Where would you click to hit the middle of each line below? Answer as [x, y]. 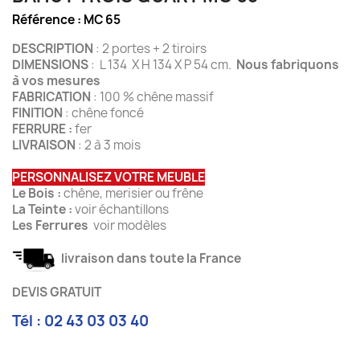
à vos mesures [56, 81]
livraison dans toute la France [149, 258]
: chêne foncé [103, 113]
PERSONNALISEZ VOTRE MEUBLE [108, 177]
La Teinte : [43, 209]
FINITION [37, 113]
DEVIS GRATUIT [57, 292]
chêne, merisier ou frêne [133, 193]
